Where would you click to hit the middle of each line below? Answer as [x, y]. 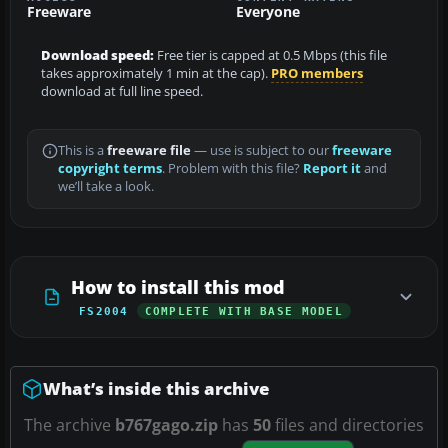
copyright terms [110, 169]
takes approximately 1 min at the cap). [156, 74]
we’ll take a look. [106, 187]
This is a [82, 151]
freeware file [149, 151]
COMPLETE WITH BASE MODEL [243, 311]
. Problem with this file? [232, 169]
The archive [69, 425]
